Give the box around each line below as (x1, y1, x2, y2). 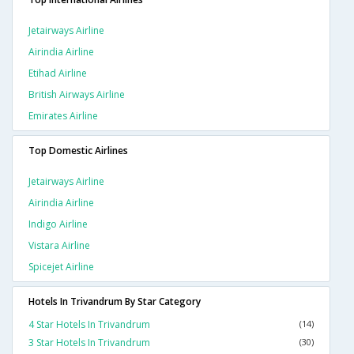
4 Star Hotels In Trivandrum (28, 318, 150, 332)
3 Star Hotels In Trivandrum (28, 336, 150, 350)
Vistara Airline (28, 239, 90, 253)
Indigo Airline (28, 217, 88, 232)
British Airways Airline (28, 88, 125, 102)
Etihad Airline (28, 66, 87, 81)
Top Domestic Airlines (28, 144, 128, 158)
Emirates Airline (28, 109, 98, 123)
